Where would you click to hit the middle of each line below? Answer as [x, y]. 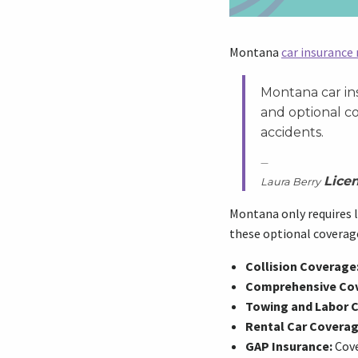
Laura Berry [290, 181]
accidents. [292, 132]
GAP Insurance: [289, 346]
